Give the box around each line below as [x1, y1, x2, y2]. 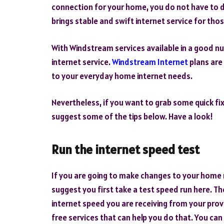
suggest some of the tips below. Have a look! [51, 111, 213, 122]
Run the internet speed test [51, 141, 199, 157]
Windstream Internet [112, 56, 188, 67]
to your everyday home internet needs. [51, 70, 194, 81]
